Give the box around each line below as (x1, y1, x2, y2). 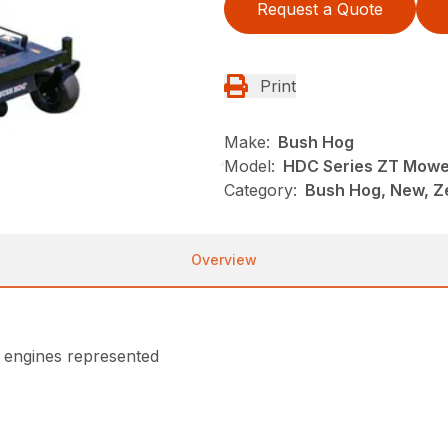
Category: (224, 180, 297, 200)
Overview (191, 251, 257, 268)
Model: (224, 156, 275, 176)
